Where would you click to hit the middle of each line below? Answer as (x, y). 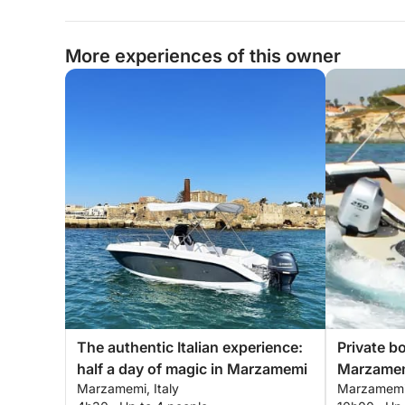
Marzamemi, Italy (128, 388)
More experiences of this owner (203, 56)
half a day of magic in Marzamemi (192, 369)
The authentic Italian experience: (190, 347)
